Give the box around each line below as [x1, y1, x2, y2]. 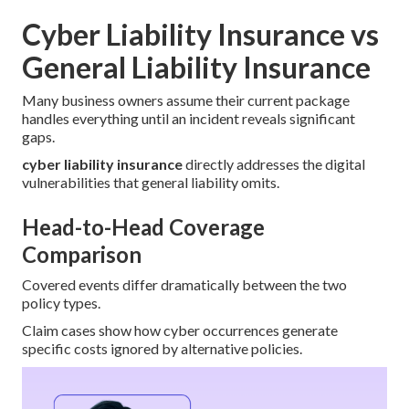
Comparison [22, 241, 142, 268]
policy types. [22, 294, 100, 312]
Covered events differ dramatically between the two [22, 276, 347, 294]
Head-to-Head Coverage [22, 214, 265, 241]
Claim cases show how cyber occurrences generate [22, 321, 338, 340]
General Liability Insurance [22, 49, 371, 86]
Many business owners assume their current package [22, 91, 350, 110]
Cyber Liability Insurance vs [22, 16, 379, 53]
